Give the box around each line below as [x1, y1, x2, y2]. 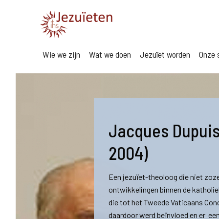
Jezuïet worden [140, 49, 190, 60]
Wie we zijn [43, 49, 80, 60]
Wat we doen [89, 49, 131, 60]
